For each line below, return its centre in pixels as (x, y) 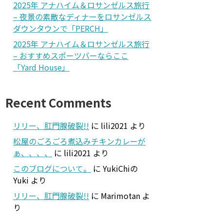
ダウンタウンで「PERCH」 (61, 28)
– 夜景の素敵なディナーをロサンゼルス (82, 16)
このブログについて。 (52, 168)
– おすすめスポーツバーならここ (71, 55)
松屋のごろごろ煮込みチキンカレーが (79, 141)
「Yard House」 (41, 67)
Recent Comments (58, 102)
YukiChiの (120, 168)
